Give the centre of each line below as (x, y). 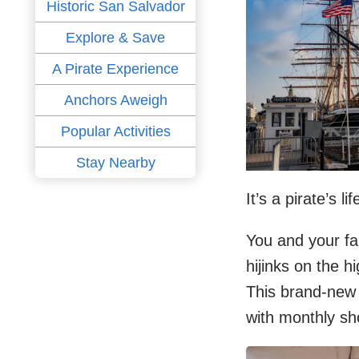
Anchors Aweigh (115, 100)
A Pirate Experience (115, 69)
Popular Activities (115, 131)
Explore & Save (115, 38)
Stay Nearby (115, 163)
